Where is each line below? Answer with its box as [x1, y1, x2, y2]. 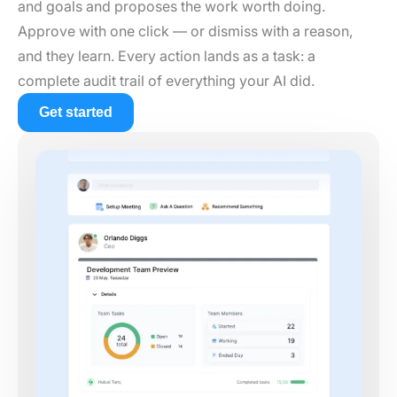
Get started [39, 104, 113, 120]
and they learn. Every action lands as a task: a [18, 46, 315, 65]
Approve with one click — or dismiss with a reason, [18, 21, 353, 40]
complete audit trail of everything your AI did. [18, 71, 315, 90]
